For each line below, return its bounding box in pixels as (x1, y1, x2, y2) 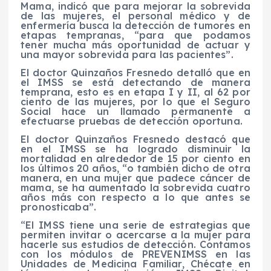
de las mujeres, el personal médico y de (21, 9, 250, 22)
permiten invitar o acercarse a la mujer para (21, 229, 250, 241)
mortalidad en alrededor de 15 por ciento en (21, 152, 250, 165)
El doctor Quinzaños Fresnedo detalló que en (21, 66, 250, 79)
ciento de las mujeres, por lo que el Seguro (21, 95, 250, 108)
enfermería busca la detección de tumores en (21, 19, 250, 31)
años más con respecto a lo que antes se (21, 191, 250, 203)
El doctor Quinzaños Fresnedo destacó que (21, 132, 250, 145)
